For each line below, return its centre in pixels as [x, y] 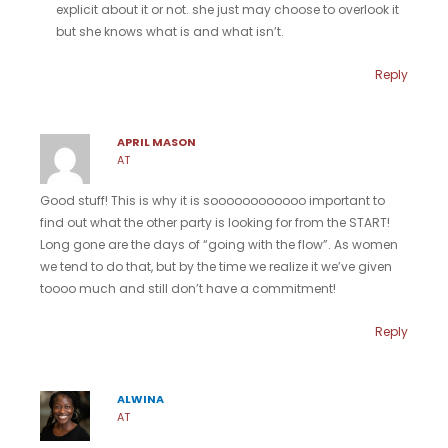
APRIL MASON [156, 142]
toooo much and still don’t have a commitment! [188, 288]
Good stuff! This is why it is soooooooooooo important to [212, 200]
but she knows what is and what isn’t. [169, 31]
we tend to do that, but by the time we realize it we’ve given [216, 266]
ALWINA [140, 399]
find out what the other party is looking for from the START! [215, 222]
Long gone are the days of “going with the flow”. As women [219, 244]
